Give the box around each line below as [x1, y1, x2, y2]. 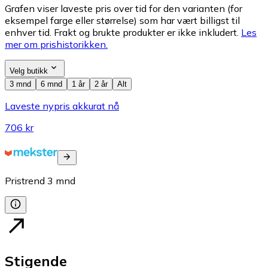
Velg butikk [10, 66, 48, 76]
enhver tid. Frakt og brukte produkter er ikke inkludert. [5, 26, 239, 39]
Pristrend [5, 175, 45, 187]
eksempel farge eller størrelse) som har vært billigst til [5, 14, 240, 27]
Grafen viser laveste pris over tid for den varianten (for [5, 2, 242, 15]
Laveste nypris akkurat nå [5, 100, 119, 112]
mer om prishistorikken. [5, 38, 108, 51]
